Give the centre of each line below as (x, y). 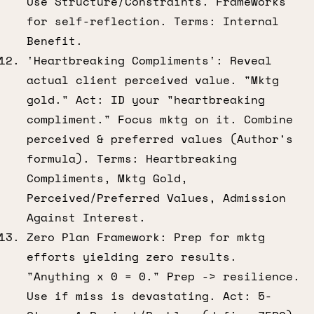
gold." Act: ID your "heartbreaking (146, 100)
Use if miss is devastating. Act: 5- (149, 296)
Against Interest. (86, 217)
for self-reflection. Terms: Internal (153, 21)
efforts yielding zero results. (132, 257)
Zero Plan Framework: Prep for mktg (146, 237)
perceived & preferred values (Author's (160, 139)
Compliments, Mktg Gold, (107, 178)
